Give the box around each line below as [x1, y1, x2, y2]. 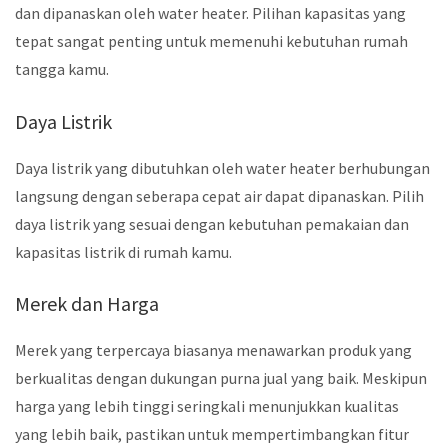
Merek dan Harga [15, 291, 159, 317]
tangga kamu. [15, 59, 109, 80]
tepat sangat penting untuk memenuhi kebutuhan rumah [15, 31, 408, 52]
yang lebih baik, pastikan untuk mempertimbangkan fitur [15, 424, 409, 445]
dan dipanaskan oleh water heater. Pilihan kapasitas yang [15, 3, 406, 24]
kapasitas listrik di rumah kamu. [15, 241, 232, 262]
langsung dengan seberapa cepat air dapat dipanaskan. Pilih [15, 185, 424, 206]
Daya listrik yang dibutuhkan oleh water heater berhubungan [15, 157, 430, 178]
